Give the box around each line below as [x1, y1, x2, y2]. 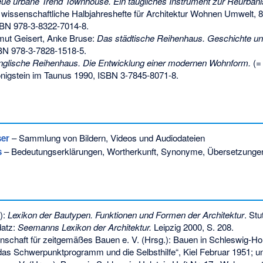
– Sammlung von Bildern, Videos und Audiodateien [9, 131, 205, 144]
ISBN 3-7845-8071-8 [97, 69, 176, 82]
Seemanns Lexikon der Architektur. [18, 221, 151, 234]
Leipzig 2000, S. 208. [151, 221, 234, 234]
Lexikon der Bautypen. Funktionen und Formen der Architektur [8, 208, 244, 221]
